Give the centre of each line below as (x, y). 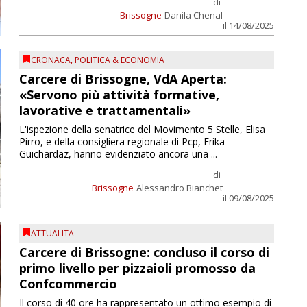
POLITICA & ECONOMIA (119, 60)
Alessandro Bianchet (179, 188)
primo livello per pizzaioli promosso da (137, 268)
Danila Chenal (193, 15)
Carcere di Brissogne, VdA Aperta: (123, 79)
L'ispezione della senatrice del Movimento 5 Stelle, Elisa (142, 130)
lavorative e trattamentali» (105, 111)
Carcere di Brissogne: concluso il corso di (144, 252)
